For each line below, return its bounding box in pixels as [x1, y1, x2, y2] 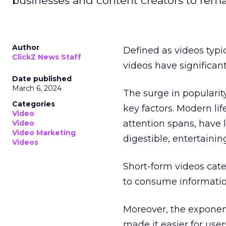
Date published [12, 74, 72, 83]
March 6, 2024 [12, 84, 62, 93]
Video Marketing [12, 128, 76, 137]
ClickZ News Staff [12, 52, 81, 62]
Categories [12, 99, 55, 108]
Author [12, 43, 39, 52]
